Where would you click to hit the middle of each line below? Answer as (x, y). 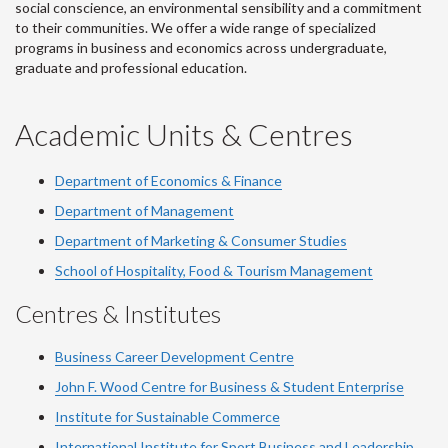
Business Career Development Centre (174, 356)
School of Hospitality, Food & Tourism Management (214, 270)
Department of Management (144, 210)
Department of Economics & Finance (168, 180)
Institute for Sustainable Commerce (167, 416)
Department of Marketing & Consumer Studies (201, 240)
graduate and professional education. (131, 67)
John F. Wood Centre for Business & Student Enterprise (229, 386)
